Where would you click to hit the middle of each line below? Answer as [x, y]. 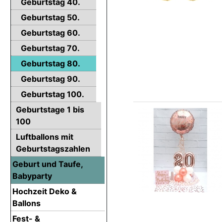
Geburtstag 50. [50, 17]
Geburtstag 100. [53, 94]
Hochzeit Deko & [45, 191]
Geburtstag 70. [50, 48]
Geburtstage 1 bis [50, 109]
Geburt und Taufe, [48, 164]
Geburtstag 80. [51, 63]
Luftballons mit [45, 137]
